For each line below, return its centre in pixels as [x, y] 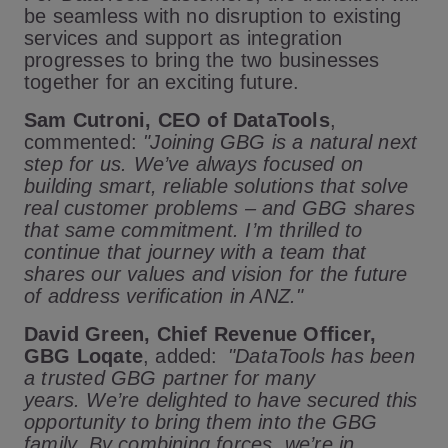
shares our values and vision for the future [216, 274]
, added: [182, 356]
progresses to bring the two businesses [202, 60]
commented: [84, 142]
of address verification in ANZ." [164, 296]
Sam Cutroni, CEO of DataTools [177, 120]
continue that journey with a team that [195, 252]
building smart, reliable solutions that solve [216, 186]
